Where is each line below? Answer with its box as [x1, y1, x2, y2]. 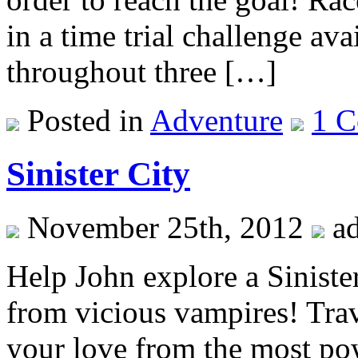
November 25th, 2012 [19, 209, 312, 245]
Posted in [19, 103, 150, 138]
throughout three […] [6, 54, 276, 89]
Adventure [150, 103, 283, 138]
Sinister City [6, 155, 190, 193]
